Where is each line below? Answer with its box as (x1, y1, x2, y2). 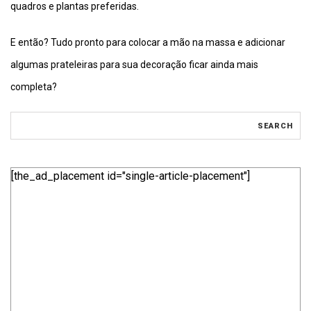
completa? (10, 81, 57, 92)
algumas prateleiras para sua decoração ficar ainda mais (10, 58, 258, 70)
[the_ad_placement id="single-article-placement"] (11, 169, 250, 183)
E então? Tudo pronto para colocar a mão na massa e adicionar (10, 36, 285, 48)
